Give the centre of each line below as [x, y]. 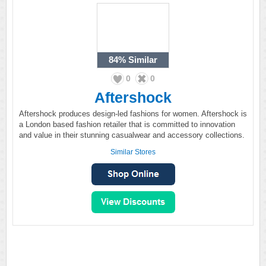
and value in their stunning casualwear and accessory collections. [132, 135]
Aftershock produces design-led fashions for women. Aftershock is [133, 114]
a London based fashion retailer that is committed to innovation [127, 124]
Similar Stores [133, 152]
